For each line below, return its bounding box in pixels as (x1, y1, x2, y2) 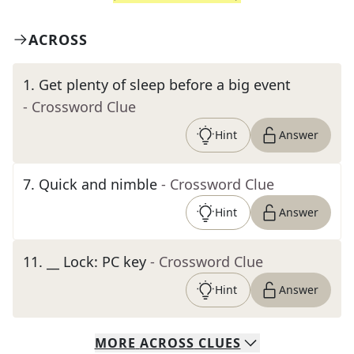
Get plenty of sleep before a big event (39, 75, 291, 94)
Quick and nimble (39, 175, 157, 194)
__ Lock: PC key (47, 252, 146, 271)
